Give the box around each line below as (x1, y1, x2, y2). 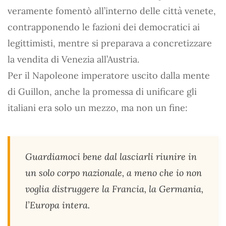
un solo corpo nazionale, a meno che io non (25, 166, 202, 179)
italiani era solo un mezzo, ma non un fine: (8, 101, 188, 114)
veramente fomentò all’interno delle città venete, (8, 5, 216, 17)
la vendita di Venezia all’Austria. (8, 53, 139, 65)
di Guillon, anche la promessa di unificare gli (8, 85, 197, 97)
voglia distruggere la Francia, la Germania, (25, 183, 203, 195)
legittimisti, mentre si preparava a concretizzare (8, 37, 212, 49)
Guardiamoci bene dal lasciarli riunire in (25, 150, 197, 162)
